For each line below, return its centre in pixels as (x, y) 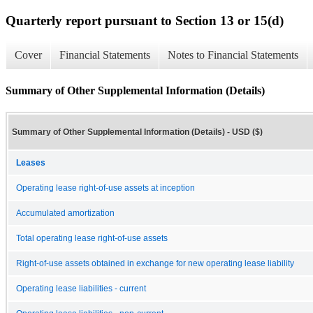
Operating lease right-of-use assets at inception (105, 188)
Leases (31, 162)
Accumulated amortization (65, 213)
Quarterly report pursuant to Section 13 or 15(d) (145, 20)
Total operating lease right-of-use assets (92, 238)
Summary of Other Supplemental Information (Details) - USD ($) (137, 132)
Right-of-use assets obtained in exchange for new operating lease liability (155, 263)
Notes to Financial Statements (233, 55)
